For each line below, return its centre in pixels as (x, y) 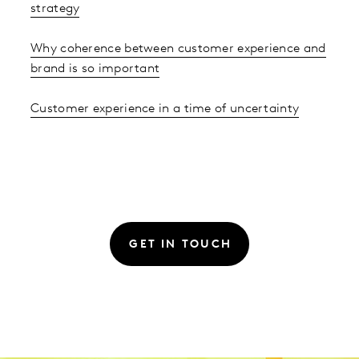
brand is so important (95, 69)
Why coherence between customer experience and (178, 49)
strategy (55, 9)
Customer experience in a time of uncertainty (165, 109)
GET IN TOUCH (181, 245)
